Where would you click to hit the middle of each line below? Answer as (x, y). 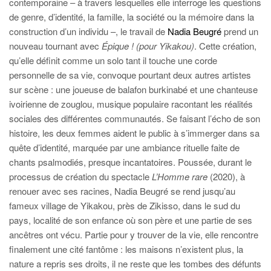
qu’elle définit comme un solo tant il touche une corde (113, 60)
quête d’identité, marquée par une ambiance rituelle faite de (124, 147)
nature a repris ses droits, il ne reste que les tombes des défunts (135, 263)
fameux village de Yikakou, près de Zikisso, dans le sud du (125, 205)
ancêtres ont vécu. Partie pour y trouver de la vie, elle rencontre (134, 234)
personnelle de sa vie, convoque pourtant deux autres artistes (130, 75)
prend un (240, 31)
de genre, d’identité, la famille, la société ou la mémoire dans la (132, 17)
